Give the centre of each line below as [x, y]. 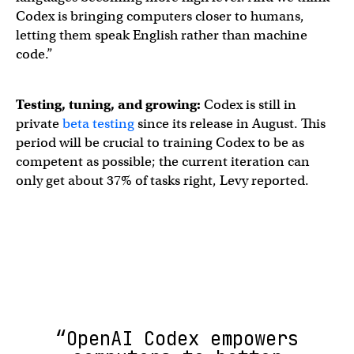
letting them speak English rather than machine [162, 35]
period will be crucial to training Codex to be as [160, 143]
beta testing [98, 124]
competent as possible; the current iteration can [163, 162]
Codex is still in [250, 105]
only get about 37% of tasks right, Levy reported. [164, 181]
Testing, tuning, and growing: [110, 105]
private [39, 124]
